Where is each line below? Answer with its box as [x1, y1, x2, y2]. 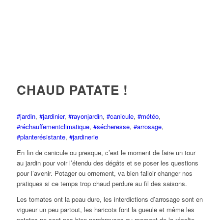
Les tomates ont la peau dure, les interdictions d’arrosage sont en [16, 194, 203, 204]
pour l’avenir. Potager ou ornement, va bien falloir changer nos [16, 168, 192, 178]
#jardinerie [69, 132, 98, 141]
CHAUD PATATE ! [16, 80, 128, 99]
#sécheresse [93, 121, 130, 131]
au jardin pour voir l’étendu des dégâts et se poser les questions [16, 158, 198, 167]
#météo [137, 111, 159, 121]
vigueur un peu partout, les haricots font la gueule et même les [16, 204, 194, 214]
